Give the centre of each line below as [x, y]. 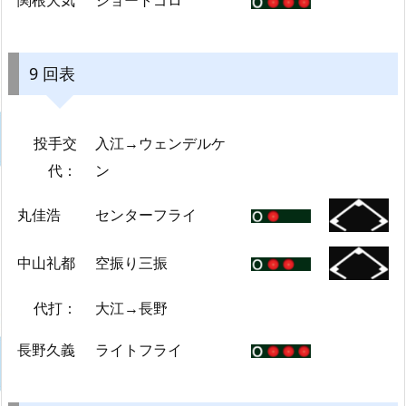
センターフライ [146, 214]
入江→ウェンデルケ [160, 143]
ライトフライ [139, 349]
